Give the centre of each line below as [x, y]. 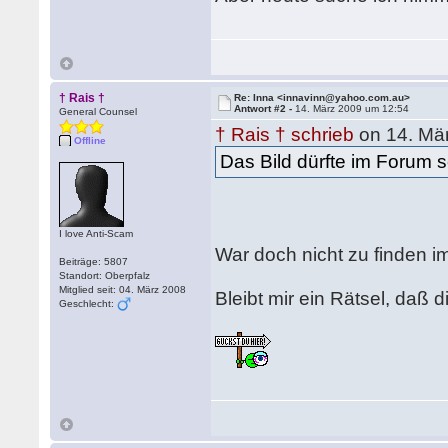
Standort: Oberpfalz [105, 275]
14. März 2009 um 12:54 [352, 108]
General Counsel [98, 111]
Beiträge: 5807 [94, 261]
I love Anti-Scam [96, 233]
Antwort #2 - [265, 108]
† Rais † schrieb [285, 134]
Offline [90, 140]
